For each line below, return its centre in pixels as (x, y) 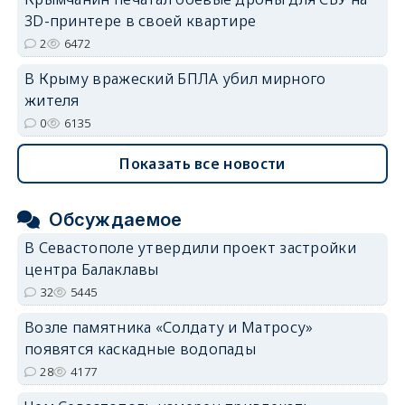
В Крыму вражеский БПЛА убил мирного (175, 78)
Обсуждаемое (116, 219)
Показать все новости (202, 163)
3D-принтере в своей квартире (140, 20)
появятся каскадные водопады (140, 348)
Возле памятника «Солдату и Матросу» (169, 327)
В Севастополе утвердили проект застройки (190, 247)
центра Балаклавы (91, 269)
